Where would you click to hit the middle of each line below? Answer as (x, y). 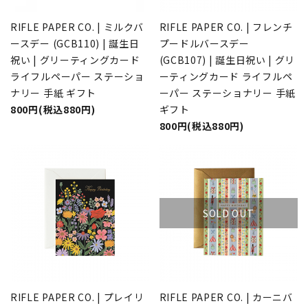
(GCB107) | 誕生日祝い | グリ (227, 60)
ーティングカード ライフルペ (226, 76)
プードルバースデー (204, 43)
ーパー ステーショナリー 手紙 (227, 93)
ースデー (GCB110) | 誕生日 (75, 43)
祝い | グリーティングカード (75, 60)
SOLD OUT (228, 213)
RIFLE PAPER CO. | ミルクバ (77, 27)
